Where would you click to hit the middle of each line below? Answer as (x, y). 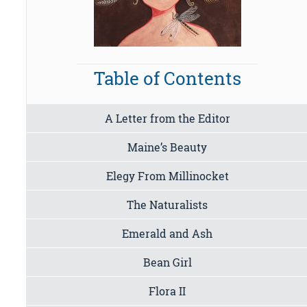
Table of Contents (167, 78)
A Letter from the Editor (167, 118)
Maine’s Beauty (168, 147)
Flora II (168, 291)
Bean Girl (167, 262)
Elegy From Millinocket (167, 175)
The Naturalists (168, 204)
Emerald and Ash (168, 233)
